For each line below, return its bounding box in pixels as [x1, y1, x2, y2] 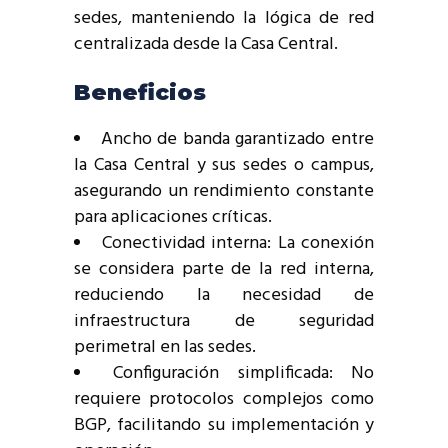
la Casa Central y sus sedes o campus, [74, 151, 374, 181]
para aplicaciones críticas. [74, 203, 272, 233]
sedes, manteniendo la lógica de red [74, 4, 374, 34]
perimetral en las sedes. [74, 333, 256, 363]
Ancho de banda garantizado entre [100, 125, 375, 155]
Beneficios [74, 79, 206, 107]
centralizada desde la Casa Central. [74, 30, 338, 60]
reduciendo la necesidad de [74, 281, 374, 311]
